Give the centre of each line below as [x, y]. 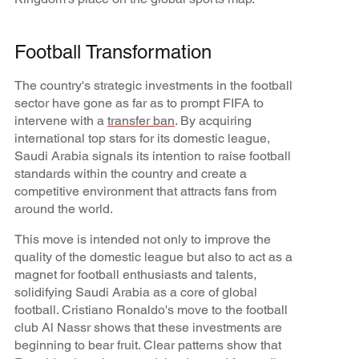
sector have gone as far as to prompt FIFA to [139, 103]
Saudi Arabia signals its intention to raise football [152, 155]
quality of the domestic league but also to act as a [153, 256]
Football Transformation [113, 51]
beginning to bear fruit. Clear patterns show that [147, 345]
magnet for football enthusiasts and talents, [135, 274]
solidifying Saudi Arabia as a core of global [135, 292]
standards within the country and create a [130, 173]
